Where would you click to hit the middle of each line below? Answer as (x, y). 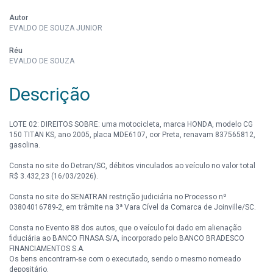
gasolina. (25, 145)
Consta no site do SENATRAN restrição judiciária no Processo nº (118, 197)
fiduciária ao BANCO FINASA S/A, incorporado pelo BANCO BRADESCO (127, 238)
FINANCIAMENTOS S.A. (47, 249)
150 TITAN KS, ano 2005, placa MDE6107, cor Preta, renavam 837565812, (132, 135)
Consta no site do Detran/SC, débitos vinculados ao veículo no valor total (132, 166)
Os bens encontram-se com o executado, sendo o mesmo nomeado (125, 259)
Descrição (50, 94)
